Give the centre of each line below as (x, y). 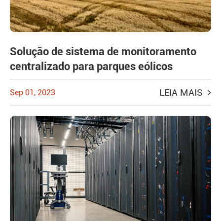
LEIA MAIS (182, 93)
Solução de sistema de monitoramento (103, 52)
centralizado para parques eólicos (91, 67)
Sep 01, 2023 (33, 93)
